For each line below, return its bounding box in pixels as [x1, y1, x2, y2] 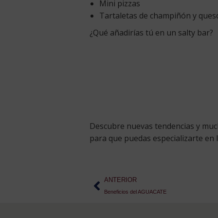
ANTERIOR [104, 176, 137, 184]
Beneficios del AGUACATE [104, 189, 166, 195]
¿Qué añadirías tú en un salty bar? [90, 27, 213, 38]
